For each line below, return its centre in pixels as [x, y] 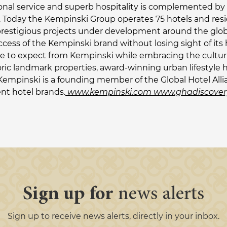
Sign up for [68, 195]
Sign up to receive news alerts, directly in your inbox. [113, 216]
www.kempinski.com [109, 92]
